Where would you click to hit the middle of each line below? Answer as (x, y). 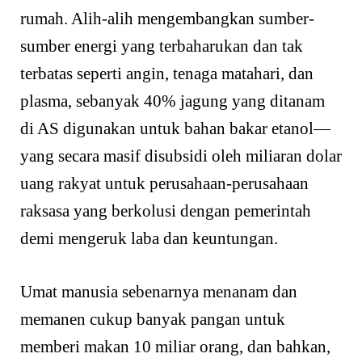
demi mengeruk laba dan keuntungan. (149, 239)
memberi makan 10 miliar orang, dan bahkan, (175, 346)
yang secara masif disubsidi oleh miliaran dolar (181, 156)
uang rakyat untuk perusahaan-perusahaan (164, 184)
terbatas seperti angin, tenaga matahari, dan (167, 74)
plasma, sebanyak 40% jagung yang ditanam (173, 101)
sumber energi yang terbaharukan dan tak (162, 46)
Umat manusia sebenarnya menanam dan (159, 291)
